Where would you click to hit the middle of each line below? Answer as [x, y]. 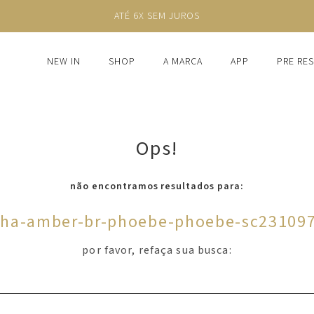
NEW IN [64, 62]
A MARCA [183, 62]
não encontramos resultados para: [157, 186]
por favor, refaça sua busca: [157, 250]
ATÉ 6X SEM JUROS [157, 16]
